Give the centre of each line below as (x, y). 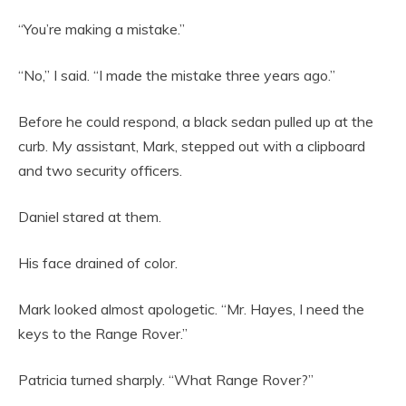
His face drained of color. (98, 262)
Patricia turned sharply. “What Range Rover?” (166, 379)
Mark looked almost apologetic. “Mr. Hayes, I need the (191, 309)
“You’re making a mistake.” (101, 29)
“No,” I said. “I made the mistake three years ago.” (177, 75)
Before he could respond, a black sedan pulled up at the (196, 121)
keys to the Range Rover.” (103, 333)
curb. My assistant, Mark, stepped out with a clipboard (192, 145)
